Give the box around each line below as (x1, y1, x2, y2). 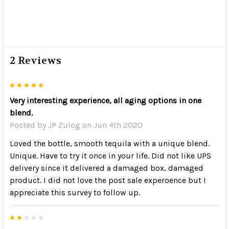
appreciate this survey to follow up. (10, 188, 140, 198)
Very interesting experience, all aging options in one (10, 96, 201, 106)
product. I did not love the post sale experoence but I (10, 175, 206, 186)
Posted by (10, 120, 48, 130)
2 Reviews (10, 54, 61, 67)
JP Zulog (48, 120, 80, 130)
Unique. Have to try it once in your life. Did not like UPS (10, 151, 211, 161)
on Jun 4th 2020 (80, 120, 143, 130)
